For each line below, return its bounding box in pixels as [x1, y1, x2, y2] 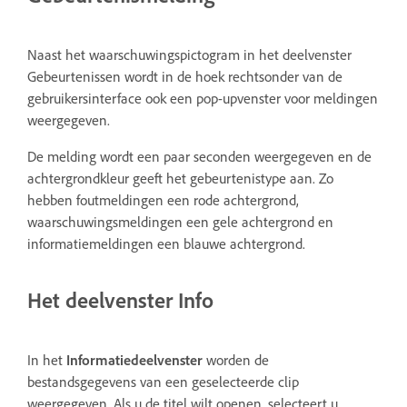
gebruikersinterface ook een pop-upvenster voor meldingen [27, 88, 378, 107]
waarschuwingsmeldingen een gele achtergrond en [27, 212, 333, 231]
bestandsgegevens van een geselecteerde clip [27, 372, 299, 391]
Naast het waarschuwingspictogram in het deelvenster [27, 45, 352, 64]
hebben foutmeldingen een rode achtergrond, [27, 190, 299, 209]
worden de [203, 350, 269, 369]
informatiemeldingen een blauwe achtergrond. [27, 233, 305, 253]
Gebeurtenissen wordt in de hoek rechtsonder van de [27, 66, 342, 85]
